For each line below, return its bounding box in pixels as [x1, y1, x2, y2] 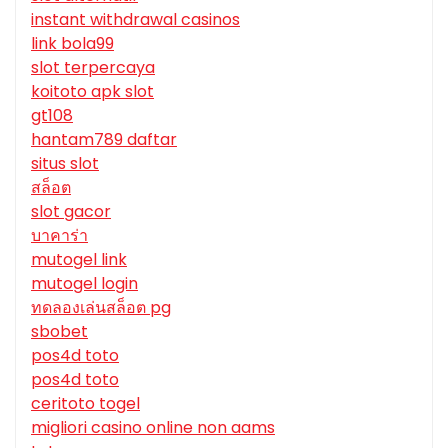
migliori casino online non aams [31, 416, 275, 440]
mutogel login [31, 272, 138, 296]
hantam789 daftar [31, 128, 177, 152]
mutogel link [31, 248, 127, 272]
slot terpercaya [31, 56, 155, 80]
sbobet [31, 320, 88, 344]
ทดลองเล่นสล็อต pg [31, 296, 171, 320]
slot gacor [31, 200, 111, 224]
